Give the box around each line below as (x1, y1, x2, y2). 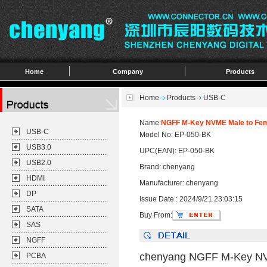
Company (113, 68, 144, 75)
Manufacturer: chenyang (139, 179, 218, 187)
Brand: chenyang (139, 163, 195, 171)
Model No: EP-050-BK (139, 131, 211, 139)
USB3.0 (26, 143, 51, 151)
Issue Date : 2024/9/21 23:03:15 (139, 195, 243, 203)
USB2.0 (26, 159, 51, 167)
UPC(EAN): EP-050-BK (139, 147, 215, 155)
